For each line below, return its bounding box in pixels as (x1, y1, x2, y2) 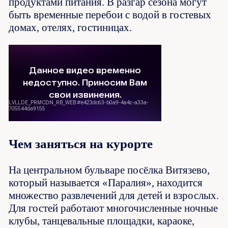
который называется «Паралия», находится (9, 176, 203, 189)
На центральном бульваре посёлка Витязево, (9, 163, 210, 176)
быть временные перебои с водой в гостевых (9, 9, 212, 21)
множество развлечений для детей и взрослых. (9, 189, 219, 202)
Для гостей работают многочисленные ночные (9, 202, 218, 214)
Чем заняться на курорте (9, 136, 153, 151)
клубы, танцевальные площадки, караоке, (9, 214, 195, 227)
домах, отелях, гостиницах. (9, 21, 132, 34)
